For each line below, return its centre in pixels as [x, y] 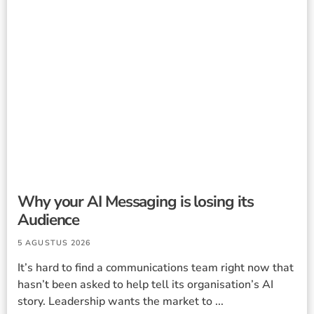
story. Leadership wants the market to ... [121, 302]
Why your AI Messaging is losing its [136, 202]
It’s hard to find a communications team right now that [156, 268]
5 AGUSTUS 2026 [54, 243]
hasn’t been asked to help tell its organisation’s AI [145, 285]
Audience [49, 220]
